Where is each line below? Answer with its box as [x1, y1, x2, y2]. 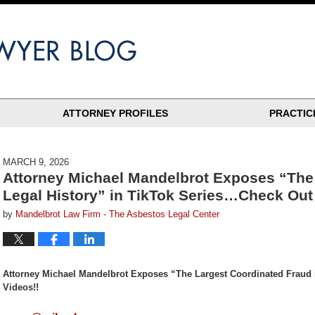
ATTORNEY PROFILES [63, 108, 168, 119]
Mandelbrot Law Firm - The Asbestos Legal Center [15, 209, 219, 219]
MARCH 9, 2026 [3, 157, 69, 167]
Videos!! [3, 282, 39, 293]
